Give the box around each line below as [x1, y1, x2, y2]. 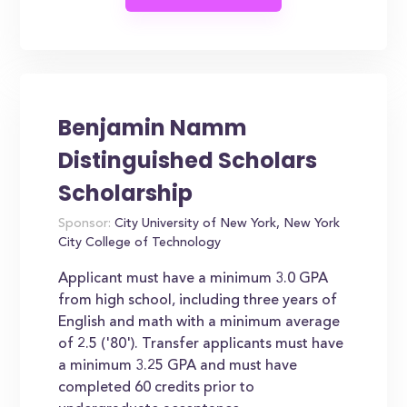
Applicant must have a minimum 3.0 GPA [58, 272, 329, 286]
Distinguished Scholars [58, 145, 318, 175]
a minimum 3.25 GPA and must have [58, 359, 298, 373]
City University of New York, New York [111, 218, 341, 231]
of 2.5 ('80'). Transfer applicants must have [58, 337, 344, 352]
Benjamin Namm [58, 113, 248, 143]
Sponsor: [58, 218, 112, 231]
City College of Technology [58, 237, 222, 250]
